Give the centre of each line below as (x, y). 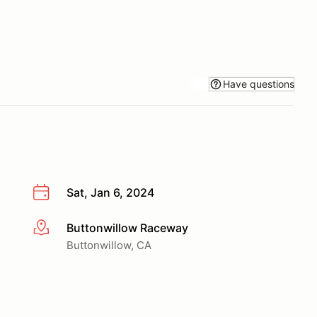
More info (58, 228)
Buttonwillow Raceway (127, 227)
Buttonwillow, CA (109, 245)
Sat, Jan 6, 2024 (110, 192)
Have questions (259, 83)
